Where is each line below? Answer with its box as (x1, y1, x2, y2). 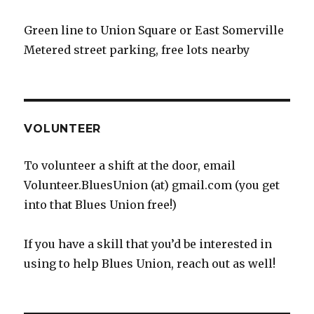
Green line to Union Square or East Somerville (24, 23, 285, 38)
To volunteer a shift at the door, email (24, 158, 236, 173)
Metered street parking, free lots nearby (24, 43, 250, 57)
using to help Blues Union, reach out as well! (24, 257, 276, 271)
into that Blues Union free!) (24, 198, 177, 212)
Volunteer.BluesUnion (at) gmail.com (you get (24, 178, 280, 193)
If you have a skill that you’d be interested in (24, 237, 273, 252)
